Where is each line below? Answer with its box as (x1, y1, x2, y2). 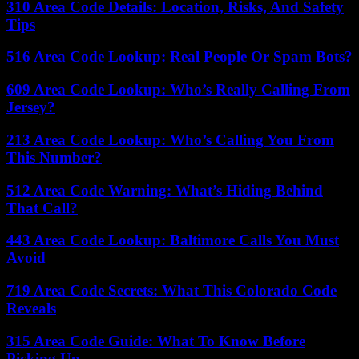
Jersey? (6, 99, 55, 116)
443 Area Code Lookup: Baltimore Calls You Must (6, 232, 339, 249)
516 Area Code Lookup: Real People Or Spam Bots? (6, 48, 353, 66)
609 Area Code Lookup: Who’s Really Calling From (6, 81, 350, 99)
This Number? (6, 148, 102, 166)
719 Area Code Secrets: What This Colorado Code (6, 281, 337, 299)
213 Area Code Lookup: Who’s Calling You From (6, 131, 334, 148)
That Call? (6, 199, 78, 216)
